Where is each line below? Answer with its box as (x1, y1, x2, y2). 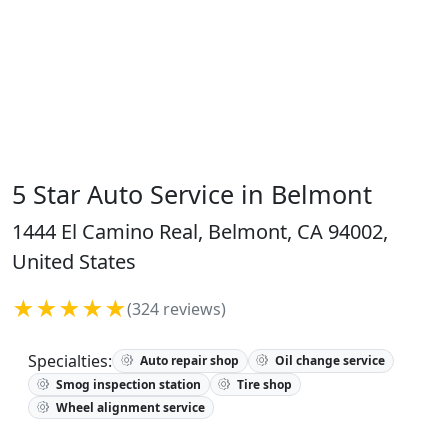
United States (12, 248, 136, 275)
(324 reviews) (127, 298, 226, 320)
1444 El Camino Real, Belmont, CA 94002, (12, 218, 388, 245)
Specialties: (28, 350, 112, 372)
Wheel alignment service (52, 398, 205, 416)
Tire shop (234, 375, 293, 393)
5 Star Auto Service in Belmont (12, 177, 372, 211)
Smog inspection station (52, 375, 201, 393)
